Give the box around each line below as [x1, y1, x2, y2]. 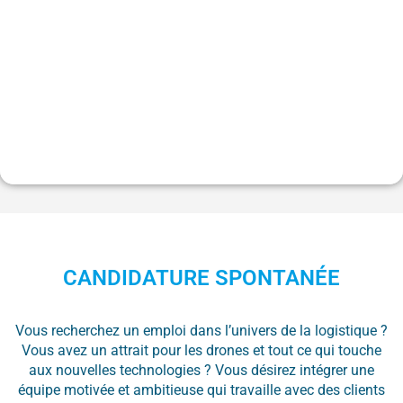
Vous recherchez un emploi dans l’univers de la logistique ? [15, 322, 388, 340]
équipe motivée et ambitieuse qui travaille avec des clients [18, 381, 385, 399]
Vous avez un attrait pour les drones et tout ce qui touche [22, 342, 381, 360]
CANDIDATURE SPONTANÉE [63, 265, 340, 291]
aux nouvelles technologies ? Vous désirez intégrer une [29, 362, 374, 380]
